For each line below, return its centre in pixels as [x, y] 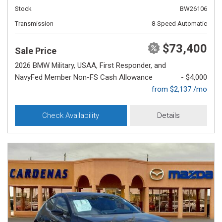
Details [168, 115]
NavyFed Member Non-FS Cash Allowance [84, 77]
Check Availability [71, 115]
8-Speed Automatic [179, 24]
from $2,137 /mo [179, 89]
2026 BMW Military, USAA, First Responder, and [90, 65]
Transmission [34, 24]
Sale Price [36, 51]
